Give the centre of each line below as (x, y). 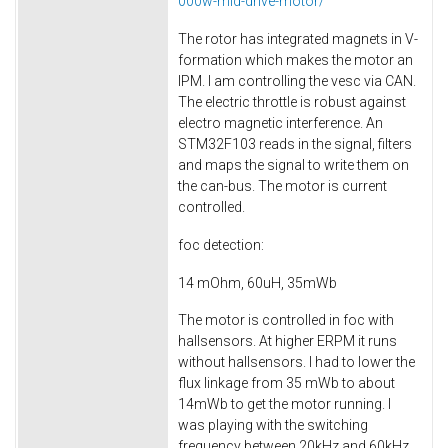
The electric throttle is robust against (292, 101)
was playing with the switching (273, 425)
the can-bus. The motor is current (282, 185)
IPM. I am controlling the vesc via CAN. (297, 80)
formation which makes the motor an (295, 59)
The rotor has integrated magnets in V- (298, 38)
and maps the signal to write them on (293, 164)
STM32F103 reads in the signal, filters (295, 143)
